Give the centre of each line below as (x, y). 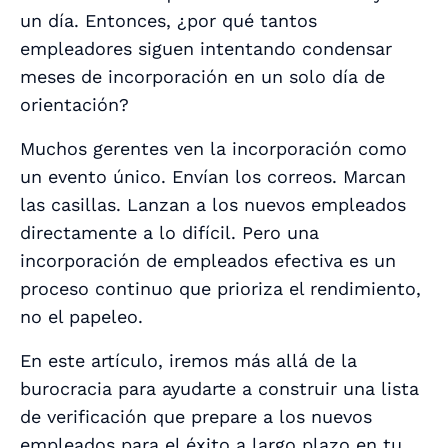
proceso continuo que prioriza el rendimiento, (220, 289)
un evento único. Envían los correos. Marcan (213, 177)
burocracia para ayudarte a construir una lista (219, 389)
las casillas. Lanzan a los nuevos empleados (213, 205)
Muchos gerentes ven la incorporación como (213, 149)
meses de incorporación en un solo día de (202, 77)
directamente (78, 233)
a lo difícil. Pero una (228, 233)
